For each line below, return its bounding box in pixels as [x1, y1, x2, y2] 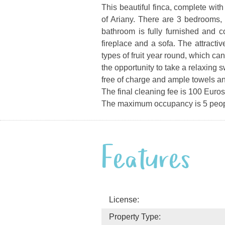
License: [109, 195, 139, 204]
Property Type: [109, 212, 161, 221]
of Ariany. [101, 15, 139, 24]
